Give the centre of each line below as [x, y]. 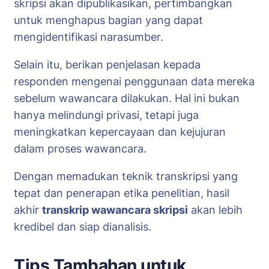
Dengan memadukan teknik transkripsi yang [126, 176]
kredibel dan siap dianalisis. [83, 227]
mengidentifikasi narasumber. [89, 37]
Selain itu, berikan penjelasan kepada [107, 65]
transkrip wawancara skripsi [115, 210]
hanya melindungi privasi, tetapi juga [106, 115]
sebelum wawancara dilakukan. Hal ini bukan [127, 98]
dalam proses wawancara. [80, 149]
